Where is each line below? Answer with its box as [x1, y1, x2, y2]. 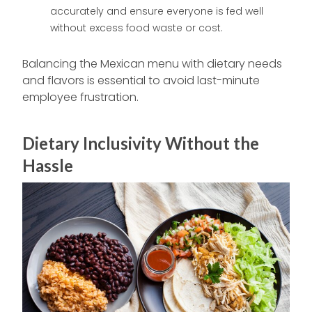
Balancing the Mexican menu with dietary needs [22, 56, 282, 72]
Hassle [22, 155, 73, 176]
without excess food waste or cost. [50, 21, 223, 36]
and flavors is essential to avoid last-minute [22, 72, 260, 89]
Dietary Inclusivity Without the [22, 133, 259, 154]
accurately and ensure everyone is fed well [50, 4, 263, 19]
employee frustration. [22, 89, 139, 106]
